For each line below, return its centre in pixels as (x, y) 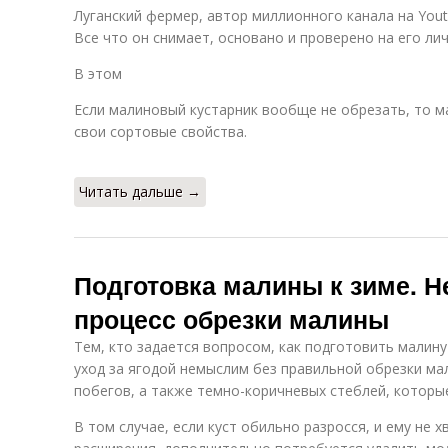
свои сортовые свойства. (160, 131)
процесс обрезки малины (231, 319)
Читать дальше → (140, 191)
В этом (98, 73)
